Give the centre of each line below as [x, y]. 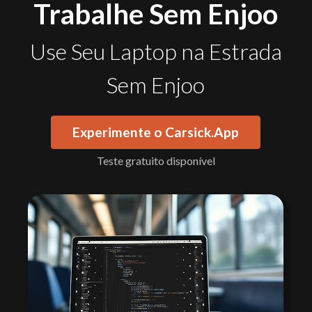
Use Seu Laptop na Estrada [156, 51]
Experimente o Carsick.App [156, 132]
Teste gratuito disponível [156, 161]
